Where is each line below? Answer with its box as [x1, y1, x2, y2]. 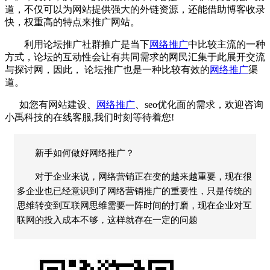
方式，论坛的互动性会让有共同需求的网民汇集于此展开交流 [5, 51, 265, 62]
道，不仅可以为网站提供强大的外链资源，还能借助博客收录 [5, 4, 265, 14]
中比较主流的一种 [188, 39, 265, 49]
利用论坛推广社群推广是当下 [5, 39, 149, 49]
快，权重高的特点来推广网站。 [5, 16, 140, 27]
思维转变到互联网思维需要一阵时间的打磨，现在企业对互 [17, 200, 252, 210]
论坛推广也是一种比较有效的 [84, 64, 210, 75]
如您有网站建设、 [5, 99, 96, 110]
